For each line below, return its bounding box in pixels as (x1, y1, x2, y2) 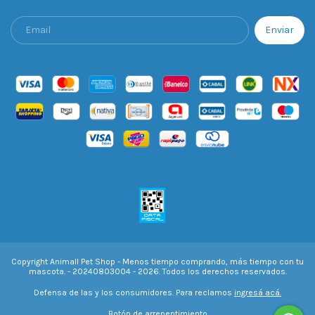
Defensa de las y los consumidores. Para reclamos (34, 287, 232, 297)
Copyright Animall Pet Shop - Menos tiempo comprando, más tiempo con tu (11, 256, 304, 266)
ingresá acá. (234, 287, 281, 297)
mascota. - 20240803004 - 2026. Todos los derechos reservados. (28, 266, 287, 276)
